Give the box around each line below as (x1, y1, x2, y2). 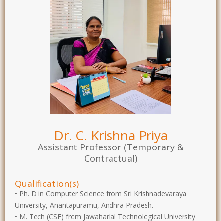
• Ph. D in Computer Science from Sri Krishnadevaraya (15, 188, 186, 198)
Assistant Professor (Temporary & (37, 141, 184, 153)
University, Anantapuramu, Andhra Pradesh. (15, 200, 153, 210)
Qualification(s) (15, 177, 79, 189)
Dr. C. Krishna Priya (53, 126, 168, 144)
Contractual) (84, 152, 137, 164)
